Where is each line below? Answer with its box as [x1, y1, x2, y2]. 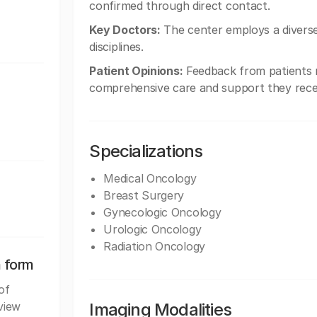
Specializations [89, 141, 203, 161]
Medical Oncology [103, 171, 197, 185]
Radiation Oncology [103, 239, 205, 253]
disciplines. [89, 40, 144, 54]
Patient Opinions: [89, 64, 183, 78]
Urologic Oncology [103, 222, 202, 236]
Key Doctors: [89, 23, 161, 37]
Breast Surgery [103, 188, 185, 202]
